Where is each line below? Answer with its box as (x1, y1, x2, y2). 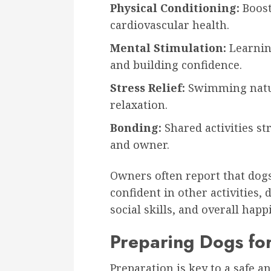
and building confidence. (110, 57, 242, 72)
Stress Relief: (110, 80, 185, 95)
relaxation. (110, 97, 168, 112)
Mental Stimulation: (110, 40, 226, 55)
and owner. (110, 137, 169, 152)
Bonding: (110, 120, 162, 135)
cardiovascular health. (110, 17, 229, 32)
